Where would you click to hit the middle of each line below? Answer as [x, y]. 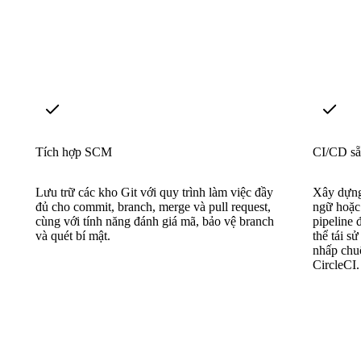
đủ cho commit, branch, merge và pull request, [153, 206]
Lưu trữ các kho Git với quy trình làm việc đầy [154, 192]
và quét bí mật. [73, 235]
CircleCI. [336, 264]
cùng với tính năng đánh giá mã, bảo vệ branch [155, 221]
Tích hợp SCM [74, 151]
